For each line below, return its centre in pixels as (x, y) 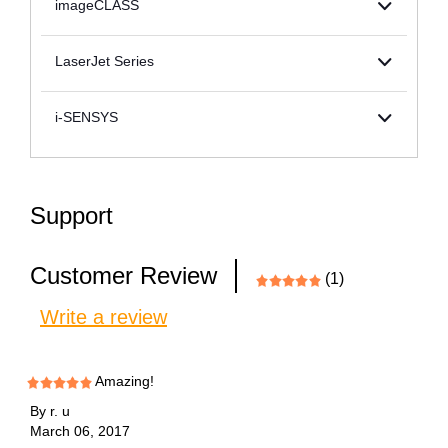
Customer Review (123, 275)
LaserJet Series (108, 60)
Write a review (103, 316)
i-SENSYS (90, 116)
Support (71, 215)
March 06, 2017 (80, 430)
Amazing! (125, 380)
